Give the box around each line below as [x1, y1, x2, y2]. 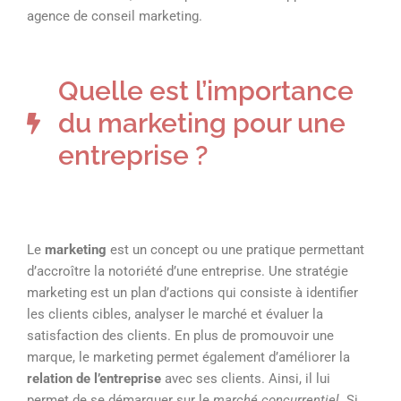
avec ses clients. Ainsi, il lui [161, 371, 330, 387]
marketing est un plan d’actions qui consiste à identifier [27, 285, 358, 301]
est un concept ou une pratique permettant [107, 242, 364, 258]
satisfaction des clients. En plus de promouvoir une [27, 328, 334, 344]
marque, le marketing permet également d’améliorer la [27, 349, 350, 365]
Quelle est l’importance [58, 75, 354, 107]
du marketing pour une [58, 107, 346, 139]
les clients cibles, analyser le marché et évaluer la [27, 306, 323, 322]
